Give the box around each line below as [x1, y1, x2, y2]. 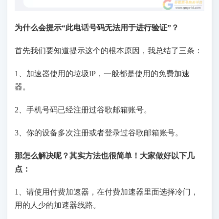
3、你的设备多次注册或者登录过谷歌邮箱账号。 [15, 128, 183, 137]
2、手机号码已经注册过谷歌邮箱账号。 [15, 105, 152, 114]
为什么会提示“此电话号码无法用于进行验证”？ [15, 23, 179, 32]
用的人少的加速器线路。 [15, 200, 101, 209]
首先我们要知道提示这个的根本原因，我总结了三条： [15, 46, 202, 55]
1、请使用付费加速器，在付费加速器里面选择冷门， [15, 187, 198, 196]
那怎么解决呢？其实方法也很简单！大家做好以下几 [15, 151, 195, 160]
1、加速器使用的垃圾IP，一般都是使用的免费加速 [15, 69, 190, 78]
